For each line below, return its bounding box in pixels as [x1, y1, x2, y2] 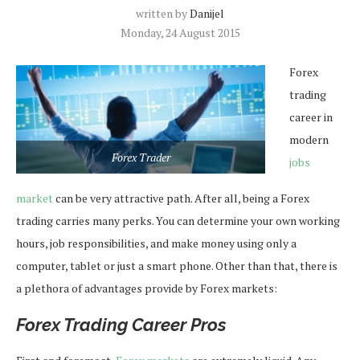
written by [136, 5, 190, 21]
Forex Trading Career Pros [16, 313, 227, 335]
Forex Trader [111, 149, 170, 165]
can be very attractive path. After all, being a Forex [53, 190, 309, 206]
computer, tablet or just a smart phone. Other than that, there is [16, 257, 337, 273]
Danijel [190, 5, 224, 21]
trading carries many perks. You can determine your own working [16, 212, 340, 228]
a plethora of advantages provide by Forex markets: [16, 280, 277, 296]
